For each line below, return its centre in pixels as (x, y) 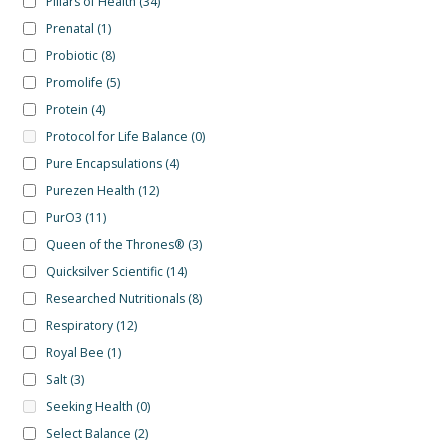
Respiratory (79, 325)
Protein (66, 109)
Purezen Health (90, 190)
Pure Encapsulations (103, 163)
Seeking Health (89, 406)
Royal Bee (74, 352)
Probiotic (71, 55)
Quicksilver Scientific (104, 271)
